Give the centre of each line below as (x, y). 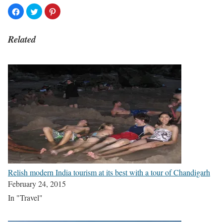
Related (22, 39)
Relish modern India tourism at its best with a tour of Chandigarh (109, 172)
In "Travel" (25, 197)
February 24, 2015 (37, 183)
